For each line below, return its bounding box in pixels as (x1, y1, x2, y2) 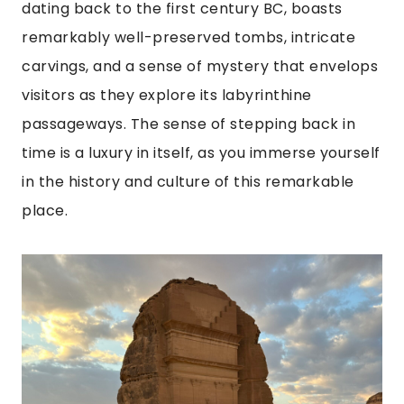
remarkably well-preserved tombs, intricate (22, 26, 355, 48)
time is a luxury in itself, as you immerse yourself (22, 142, 381, 163)
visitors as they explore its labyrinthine (22, 84, 312, 106)
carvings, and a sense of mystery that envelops (22, 55, 378, 77)
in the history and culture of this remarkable (22, 170, 354, 192)
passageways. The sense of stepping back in (22, 113, 355, 134)
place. (22, 199, 68, 221)
